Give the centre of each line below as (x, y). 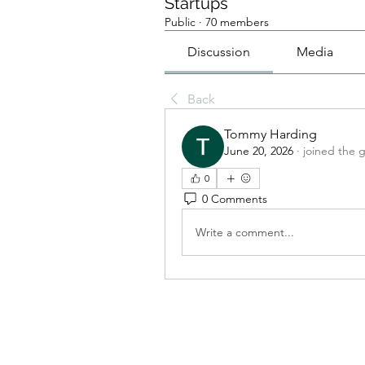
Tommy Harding (270, 134)
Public (180, 22)
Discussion (219, 52)
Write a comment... (245, 232)
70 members (237, 22)
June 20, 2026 (259, 151)
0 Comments (235, 198)
